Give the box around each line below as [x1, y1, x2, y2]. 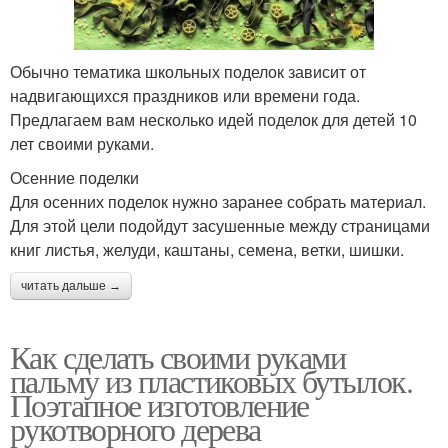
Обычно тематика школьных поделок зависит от [10, 59, 366, 83]
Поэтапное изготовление [10, 382, 309, 426]
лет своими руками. [10, 131, 154, 155]
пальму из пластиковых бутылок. [10, 358, 412, 402]
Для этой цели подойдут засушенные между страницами [10, 213, 430, 237]
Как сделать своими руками [10, 334, 345, 378]
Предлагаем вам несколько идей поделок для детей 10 [10, 107, 417, 131]
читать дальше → [21, 278, 121, 293]
